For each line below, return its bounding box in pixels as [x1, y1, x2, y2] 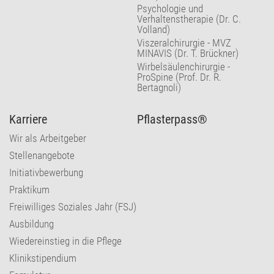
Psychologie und [137, 2, 203, 15]
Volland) [137, 23, 170, 35]
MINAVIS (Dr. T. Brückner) [137, 46, 239, 59]
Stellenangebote [9, 149, 75, 161]
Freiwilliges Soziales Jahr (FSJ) [9, 200, 136, 213]
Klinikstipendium [9, 251, 76, 264]
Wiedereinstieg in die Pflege [9, 234, 122, 247]
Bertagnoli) [137, 81, 181, 94]
